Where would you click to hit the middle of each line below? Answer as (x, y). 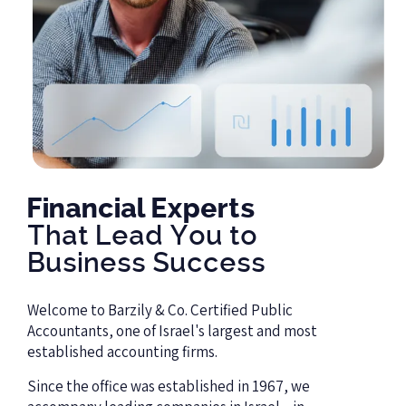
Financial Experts (141, 210)
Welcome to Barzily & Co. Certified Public (160, 310)
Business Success (146, 264)
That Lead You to (142, 237)
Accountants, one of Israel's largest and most (172, 331)
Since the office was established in (140, 386)
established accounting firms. (122, 352)
